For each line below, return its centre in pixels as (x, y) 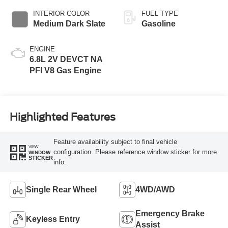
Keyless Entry (53, 219)
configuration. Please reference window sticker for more (135, 152)
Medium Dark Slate (69, 23)
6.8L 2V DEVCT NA (66, 59)
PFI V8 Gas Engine (65, 70)
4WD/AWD (155, 189)
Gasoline (159, 23)
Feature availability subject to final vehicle (115, 142)
